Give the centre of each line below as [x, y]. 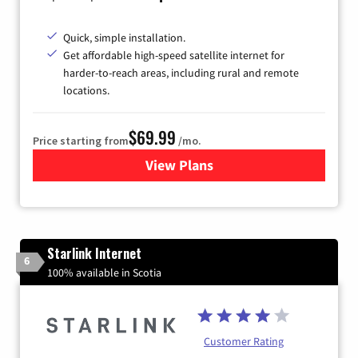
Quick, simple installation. [124, 37]
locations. [86, 90]
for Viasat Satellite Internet [264, 165]
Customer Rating [244, 341]
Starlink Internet [94, 253]
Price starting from [81, 140]
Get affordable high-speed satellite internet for [174, 55]
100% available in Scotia [104, 272]
